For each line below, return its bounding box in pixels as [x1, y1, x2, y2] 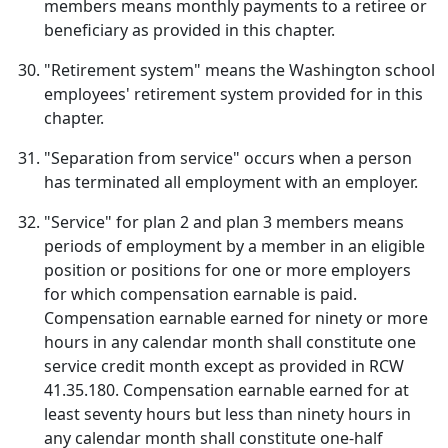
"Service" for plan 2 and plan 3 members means [44, 211, 404, 233]
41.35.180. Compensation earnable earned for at [44, 379, 409, 401]
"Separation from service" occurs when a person [44, 147, 412, 169]
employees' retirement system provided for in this [44, 83, 423, 105]
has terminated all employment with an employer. [44, 171, 418, 193]
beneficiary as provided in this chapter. [44, 19, 335, 41]
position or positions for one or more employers [44, 259, 411, 281]
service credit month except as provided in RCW [44, 355, 404, 377]
